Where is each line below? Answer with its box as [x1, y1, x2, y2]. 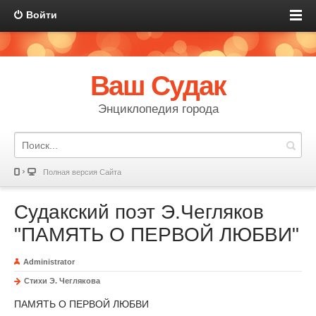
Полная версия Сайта [43, 168, 121, 176]
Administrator [23, 257, 75, 266]
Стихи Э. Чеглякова [24, 276, 100, 285]
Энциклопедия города [97, 102, 219, 116]
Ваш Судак [90, 71, 226, 101]
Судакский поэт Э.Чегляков [14, 201, 264, 223]
